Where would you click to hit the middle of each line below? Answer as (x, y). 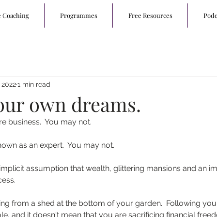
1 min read (34, 84)
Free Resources (150, 15)
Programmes (78, 15)
